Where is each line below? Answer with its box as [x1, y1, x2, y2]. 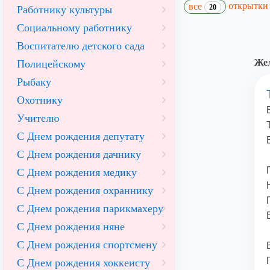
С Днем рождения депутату [17, 130, 145, 142]
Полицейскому [17, 58, 86, 70]
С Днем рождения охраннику [17, 184, 153, 196]
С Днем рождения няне [17, 221, 125, 233]
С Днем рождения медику [17, 166, 137, 178]
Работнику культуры [17, 4, 112, 16]
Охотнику [17, 94, 63, 106]
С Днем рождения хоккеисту [17, 257, 150, 269]
